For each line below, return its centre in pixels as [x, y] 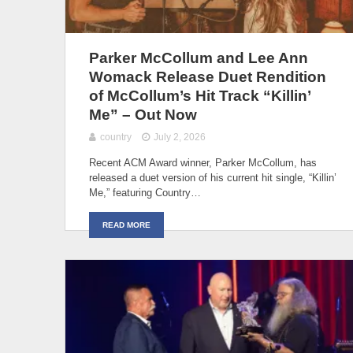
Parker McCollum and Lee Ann [199, 58]
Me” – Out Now [143, 114]
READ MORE [126, 225]
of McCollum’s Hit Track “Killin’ [200, 95]
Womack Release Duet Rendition [208, 76]
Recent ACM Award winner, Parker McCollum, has [203, 162]
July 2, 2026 [180, 137]
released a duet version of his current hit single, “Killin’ [213, 177]
